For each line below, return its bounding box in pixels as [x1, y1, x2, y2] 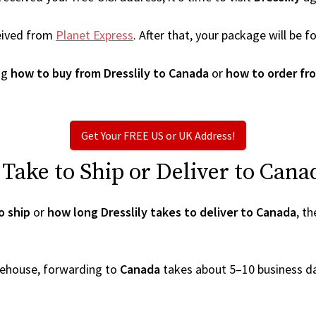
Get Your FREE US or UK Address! [81, 128, 235, 142]
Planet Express [56, 27, 133, 43]
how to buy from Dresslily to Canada [11, 65, 209, 81]
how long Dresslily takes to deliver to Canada [47, 204, 296, 220]
